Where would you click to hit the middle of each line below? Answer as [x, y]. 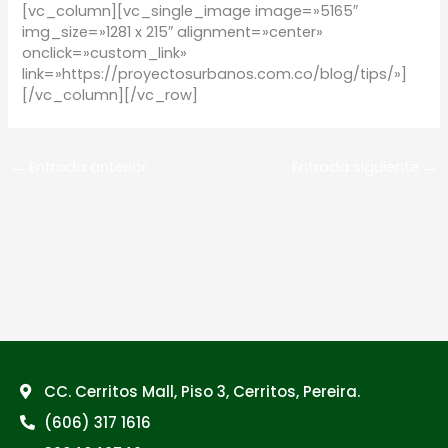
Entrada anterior [85, 166]
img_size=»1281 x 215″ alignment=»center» [173, 32]
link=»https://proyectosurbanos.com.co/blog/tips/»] [215, 74]
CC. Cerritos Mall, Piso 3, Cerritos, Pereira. [201, 392]
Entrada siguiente [358, 166]
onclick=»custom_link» [105, 53]
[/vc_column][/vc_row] [110, 95]
